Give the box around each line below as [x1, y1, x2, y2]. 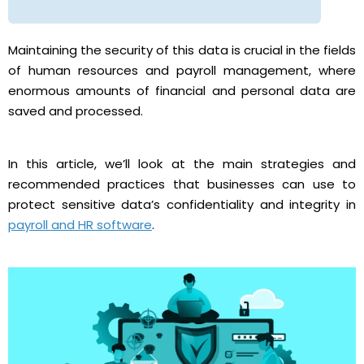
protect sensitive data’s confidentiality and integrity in [8, 196, 356, 214]
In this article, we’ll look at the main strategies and [8, 155, 356, 173]
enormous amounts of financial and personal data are [8, 82, 356, 100]
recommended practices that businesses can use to [8, 175, 356, 193]
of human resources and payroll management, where [8, 62, 356, 80]
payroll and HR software [8, 216, 152, 234]
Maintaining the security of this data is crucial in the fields [8, 41, 356, 59]
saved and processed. [8, 102, 143, 120]
